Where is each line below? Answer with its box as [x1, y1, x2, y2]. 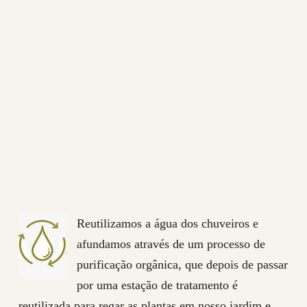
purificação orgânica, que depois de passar [76, 257, 288, 271]
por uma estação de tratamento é [76, 278, 238, 292]
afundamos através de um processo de [76, 236, 265, 251]
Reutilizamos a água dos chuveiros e [76, 216, 258, 230]
